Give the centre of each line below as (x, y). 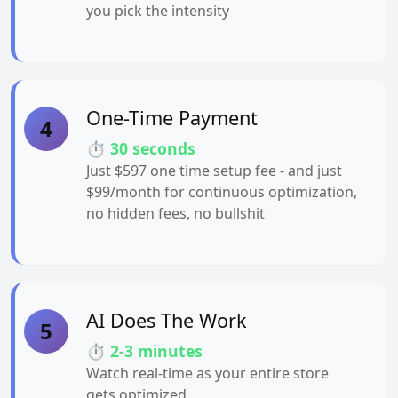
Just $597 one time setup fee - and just (214, 170)
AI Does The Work (167, 320)
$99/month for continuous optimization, (222, 191)
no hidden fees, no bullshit (175, 213)
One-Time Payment (172, 117)
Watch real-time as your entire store (207, 373)
